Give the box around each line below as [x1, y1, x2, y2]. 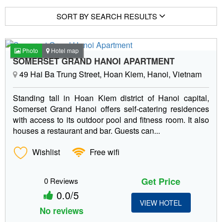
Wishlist [30, 146, 60, 158]
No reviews [39, 204, 83, 217]
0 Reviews [44, 175, 78, 186]
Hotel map [50, 46, 79, 55]
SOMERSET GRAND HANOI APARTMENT [13, 55, 174, 67]
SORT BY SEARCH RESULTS [56, 11, 159, 21]
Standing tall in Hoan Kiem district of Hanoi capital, [13, 92, 209, 104]
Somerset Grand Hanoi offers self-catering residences [13, 103, 209, 114]
